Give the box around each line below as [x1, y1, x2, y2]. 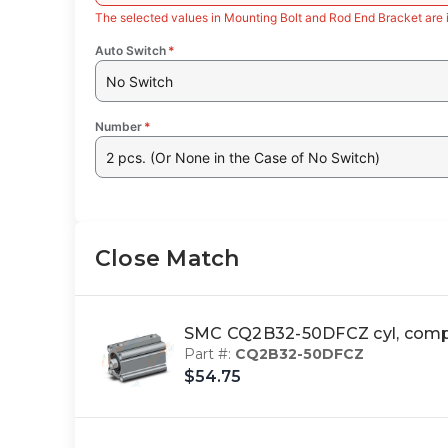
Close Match [94, 245, 240, 273]
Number [94, 119, 142, 135]
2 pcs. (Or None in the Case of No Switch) [106, 148, 381, 166]
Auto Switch [94, 43, 166, 59]
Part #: [183, 345, 235, 364]
